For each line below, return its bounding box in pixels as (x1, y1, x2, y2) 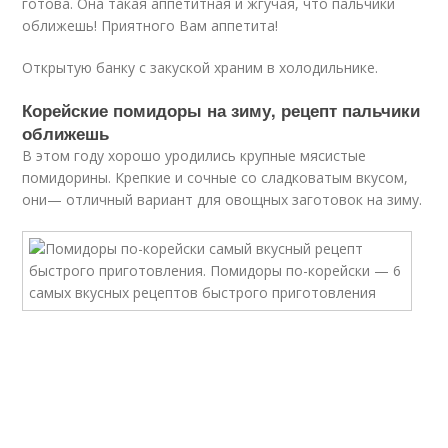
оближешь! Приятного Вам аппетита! (22, 16, 279, 35)
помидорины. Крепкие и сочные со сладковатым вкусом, (22, 168, 409, 187)
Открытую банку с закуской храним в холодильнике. (22, 58, 379, 77)
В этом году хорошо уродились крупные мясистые (22, 146, 367, 165)
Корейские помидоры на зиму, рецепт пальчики (22, 98, 421, 122)
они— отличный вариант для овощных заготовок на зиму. (22, 190, 423, 209)
